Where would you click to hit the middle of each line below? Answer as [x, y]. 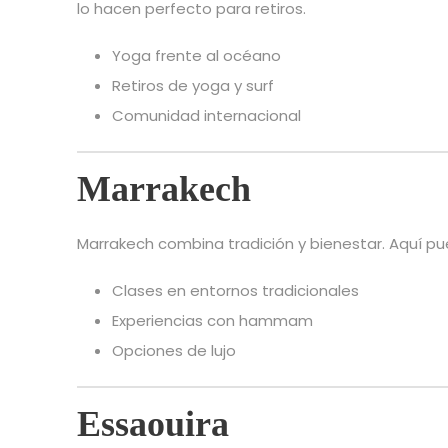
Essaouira [153, 424]
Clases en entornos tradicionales [235, 291]
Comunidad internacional [206, 116]
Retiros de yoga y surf [193, 86]
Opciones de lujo [174, 351]
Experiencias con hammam [212, 321]
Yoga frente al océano [196, 56]
